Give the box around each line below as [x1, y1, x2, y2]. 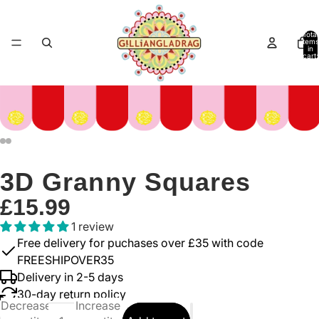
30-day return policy [17, 287, 126, 301]
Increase [75, 298, 120, 313]
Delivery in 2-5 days [17, 270, 123, 284]
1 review [71, 219, 114, 234]
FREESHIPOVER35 [17, 253, 114, 267]
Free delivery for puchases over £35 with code [17, 236, 263, 250]
